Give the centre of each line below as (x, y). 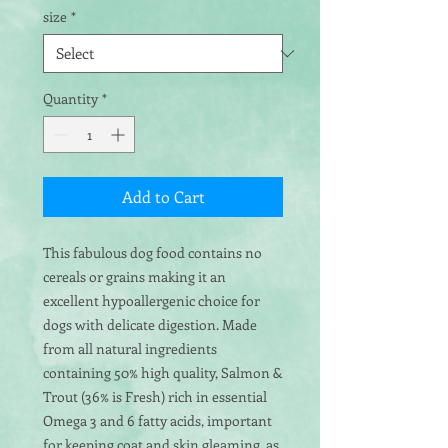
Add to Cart (163, 196)
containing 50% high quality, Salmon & (162, 372)
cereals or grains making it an (134, 276)
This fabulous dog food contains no (152, 252)
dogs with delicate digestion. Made (150, 324)
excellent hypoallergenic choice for (151, 300)
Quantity (70, 98)
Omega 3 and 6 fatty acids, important (157, 420)
